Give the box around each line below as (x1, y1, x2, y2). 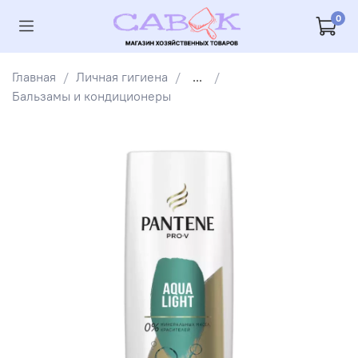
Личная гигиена (76, 69, 168, 86)
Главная (12, 69, 56, 86)
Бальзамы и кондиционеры (12, 88, 171, 105)
